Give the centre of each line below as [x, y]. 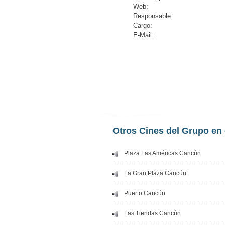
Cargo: [143, 25]
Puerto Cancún [145, 193]
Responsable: [153, 16]
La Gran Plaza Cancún [155, 173]
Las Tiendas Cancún [152, 213]
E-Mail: [143, 35]
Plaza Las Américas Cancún [162, 153]
